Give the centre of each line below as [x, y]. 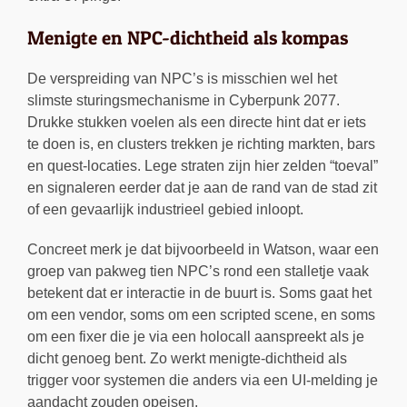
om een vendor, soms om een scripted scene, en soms [201, 315]
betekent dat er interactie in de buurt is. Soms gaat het [199, 293]
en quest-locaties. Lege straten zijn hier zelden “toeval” [203, 166]
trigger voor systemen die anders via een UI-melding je [203, 381]
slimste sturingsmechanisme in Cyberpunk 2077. [184, 101]
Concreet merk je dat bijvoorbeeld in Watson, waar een [203, 250]
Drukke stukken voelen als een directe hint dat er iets [197, 123]
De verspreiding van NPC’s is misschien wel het [182, 79]
